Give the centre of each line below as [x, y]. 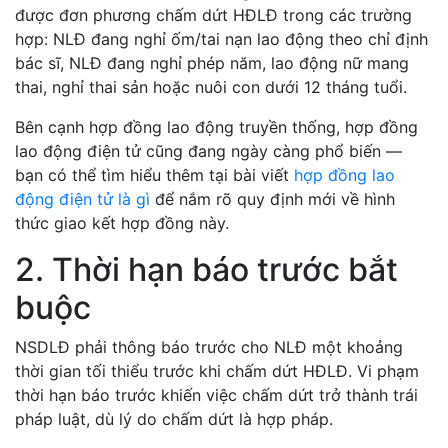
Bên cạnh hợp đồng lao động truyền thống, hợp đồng [216, 127]
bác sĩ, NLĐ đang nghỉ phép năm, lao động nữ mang [212, 63]
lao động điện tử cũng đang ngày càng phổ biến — [208, 151]
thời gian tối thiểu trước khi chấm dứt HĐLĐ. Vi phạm [217, 371]
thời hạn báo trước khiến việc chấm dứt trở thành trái [216, 395]
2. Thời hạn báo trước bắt [206, 269]
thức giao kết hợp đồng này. [122, 223]
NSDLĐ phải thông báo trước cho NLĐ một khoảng [209, 347]
